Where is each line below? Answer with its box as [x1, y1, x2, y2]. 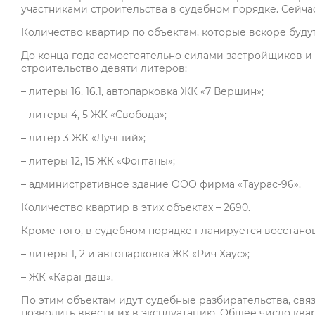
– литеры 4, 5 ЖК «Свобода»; [21, 108, 167, 122]
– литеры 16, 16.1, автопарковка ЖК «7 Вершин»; [21, 85, 264, 98]
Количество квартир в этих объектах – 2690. [21, 201, 250, 214]
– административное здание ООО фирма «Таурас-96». [21, 178, 301, 191]
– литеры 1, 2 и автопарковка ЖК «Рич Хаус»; [21, 247, 250, 261]
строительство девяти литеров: [21, 62, 187, 75]
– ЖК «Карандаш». [21, 271, 113, 284]
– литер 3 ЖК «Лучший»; [21, 131, 146, 145]
